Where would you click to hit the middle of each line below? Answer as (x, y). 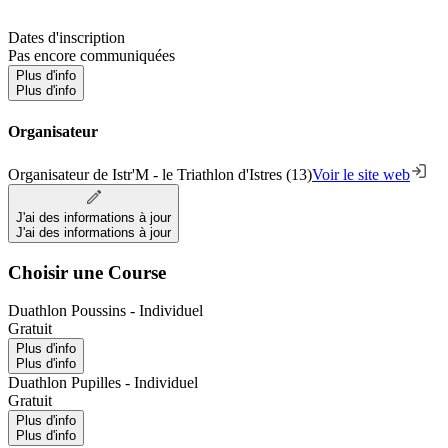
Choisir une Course (87, 272)
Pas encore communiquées (91, 56)
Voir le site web (361, 174)
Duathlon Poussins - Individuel (105, 311)
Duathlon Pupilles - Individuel (103, 383)
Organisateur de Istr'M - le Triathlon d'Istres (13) (160, 174)
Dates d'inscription (66, 38)
